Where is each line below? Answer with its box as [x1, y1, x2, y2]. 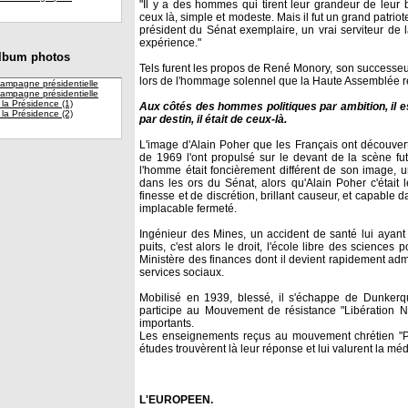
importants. [139, 317, 194, 331]
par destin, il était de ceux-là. [139, 113, 287, 127]
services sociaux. [139, 266, 224, 280]
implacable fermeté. [139, 202, 237, 216]
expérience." [139, 36, 201, 50]
